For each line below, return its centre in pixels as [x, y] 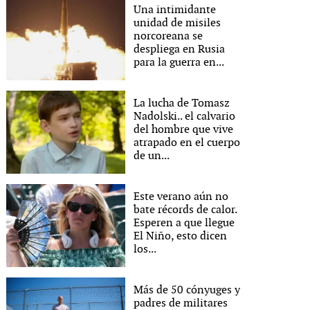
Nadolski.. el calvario [185, 116]
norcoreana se [168, 36]
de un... [152, 156]
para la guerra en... [179, 62]
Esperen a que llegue [184, 223]
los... [145, 249]
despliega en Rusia [180, 49]
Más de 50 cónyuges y [187, 290]
